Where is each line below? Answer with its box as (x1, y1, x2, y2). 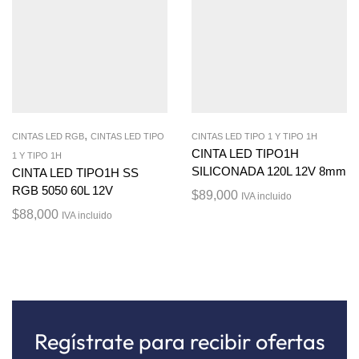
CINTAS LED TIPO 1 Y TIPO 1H (192, 131, 317, 142)
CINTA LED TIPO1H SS (12, 167, 139, 180)
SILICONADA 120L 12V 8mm (192, 165, 346, 179)
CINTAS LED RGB (12, 131, 84, 142)
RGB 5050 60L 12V (12, 184, 113, 198)
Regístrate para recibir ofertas (34, 328, 325, 356)
